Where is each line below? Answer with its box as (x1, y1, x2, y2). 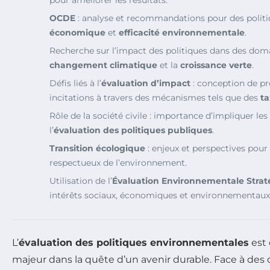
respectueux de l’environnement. (49, 157, 187, 168)
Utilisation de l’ (49, 175, 112, 186)
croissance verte (180, 59, 252, 71)
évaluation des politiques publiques (54, 124, 212, 136)
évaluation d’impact (101, 77, 190, 89)
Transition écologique (49, 142, 145, 154)
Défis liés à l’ (49, 77, 101, 89)
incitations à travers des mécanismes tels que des (49, 92, 260, 103)
